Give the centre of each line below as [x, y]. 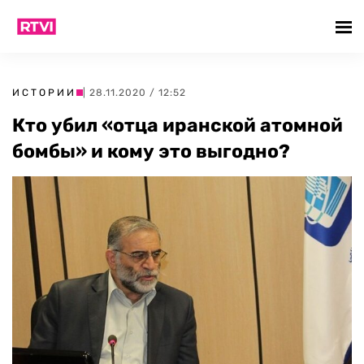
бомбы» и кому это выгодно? [151, 151]
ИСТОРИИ [44, 93]
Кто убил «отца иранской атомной [178, 125]
